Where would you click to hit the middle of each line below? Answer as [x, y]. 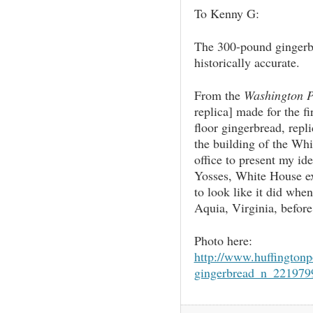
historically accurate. [247, 63]
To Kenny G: [226, 14]
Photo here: [223, 241]
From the [219, 95]
